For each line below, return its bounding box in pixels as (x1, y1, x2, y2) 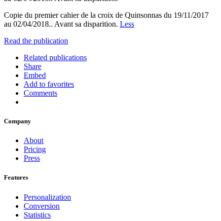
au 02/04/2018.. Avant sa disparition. (4, 19, 120, 28)
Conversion (24, 201, 60, 210)
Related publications (24, 53, 87, 62)
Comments (24, 88, 57, 97)
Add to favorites (24, 79, 74, 88)
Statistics (24, 210, 51, 219)
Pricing (24, 145, 46, 154)
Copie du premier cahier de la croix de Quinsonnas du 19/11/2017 (4, 10, 209, 19)
